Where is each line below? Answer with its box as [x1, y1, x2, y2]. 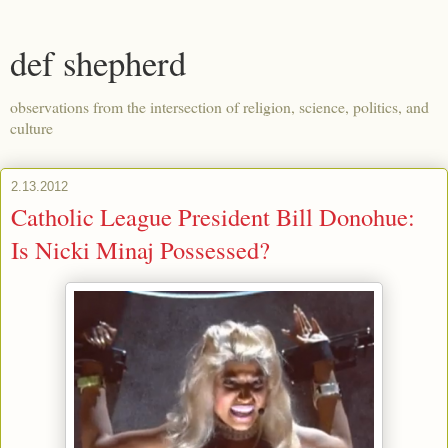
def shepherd [10, 40, 186, 86]
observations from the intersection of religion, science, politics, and [10, 96, 429, 117]
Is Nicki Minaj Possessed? [11, 233, 270, 266]
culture [10, 117, 53, 138]
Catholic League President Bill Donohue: [11, 200, 415, 233]
